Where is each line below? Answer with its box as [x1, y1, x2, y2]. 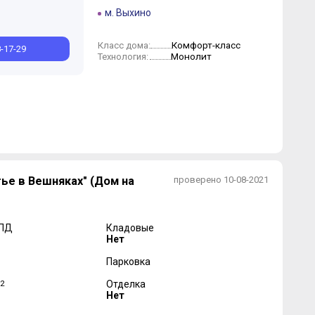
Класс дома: [97, 40, 150, 51]
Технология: [97, 51, 148, 62]
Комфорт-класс [171, 39, 240, 51]
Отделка [106, 278, 146, 290]
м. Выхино [104, 7, 151, 18]
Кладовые [106, 222, 154, 233]
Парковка [106, 256, 150, 267]
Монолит [170, 51, 212, 62]
